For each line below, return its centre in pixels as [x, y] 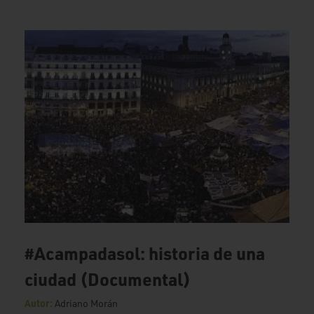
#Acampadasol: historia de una [145, 253]
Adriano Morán [86, 303]
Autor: [40, 302]
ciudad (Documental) [108, 279]
